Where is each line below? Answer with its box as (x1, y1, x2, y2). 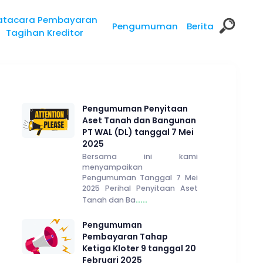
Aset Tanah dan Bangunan (82, 114, 196, 126)
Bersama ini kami (82, 151, 198, 161)
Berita (186, 20, 214, 32)
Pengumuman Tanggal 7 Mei (82, 173, 198, 183)
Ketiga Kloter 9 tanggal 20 (82, 242, 196, 254)
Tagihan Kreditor (5, 26, 83, 39)
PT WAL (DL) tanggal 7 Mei (82, 126, 194, 138)
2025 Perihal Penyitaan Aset (82, 183, 198, 193)
